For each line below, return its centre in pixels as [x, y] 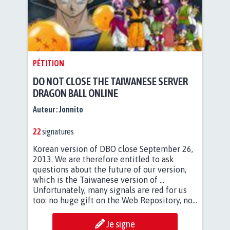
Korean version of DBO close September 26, [113, 149]
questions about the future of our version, [110, 169]
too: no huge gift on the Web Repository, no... [115, 200]
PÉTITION [49, 63]
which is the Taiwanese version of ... [99, 179]
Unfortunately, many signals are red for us [110, 190]
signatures [57, 131]
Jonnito [71, 109]
